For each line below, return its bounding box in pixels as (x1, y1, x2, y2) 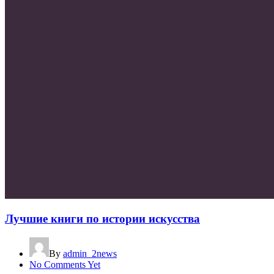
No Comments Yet (29, 259, 100, 270)
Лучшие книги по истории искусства (5, 212, 200, 226)
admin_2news (63, 248, 117, 259)
